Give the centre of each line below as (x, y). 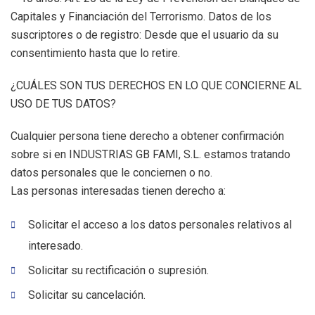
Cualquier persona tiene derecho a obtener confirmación (147, 136)
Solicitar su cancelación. (87, 295)
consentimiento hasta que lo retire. (95, 53)
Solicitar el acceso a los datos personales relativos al (160, 225)
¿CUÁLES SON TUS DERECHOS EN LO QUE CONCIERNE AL (156, 85)
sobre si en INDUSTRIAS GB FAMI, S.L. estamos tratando (150, 154)
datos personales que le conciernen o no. (111, 173)
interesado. (56, 246)
